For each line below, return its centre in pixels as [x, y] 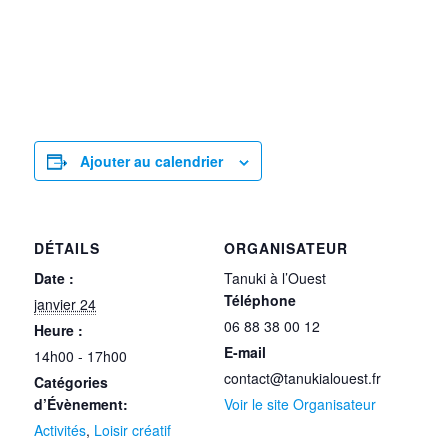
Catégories [71, 382]
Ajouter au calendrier [152, 161]
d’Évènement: [81, 404]
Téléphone [260, 300]
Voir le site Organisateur [300, 404]
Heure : [59, 330]
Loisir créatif [133, 430]
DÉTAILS [67, 248]
